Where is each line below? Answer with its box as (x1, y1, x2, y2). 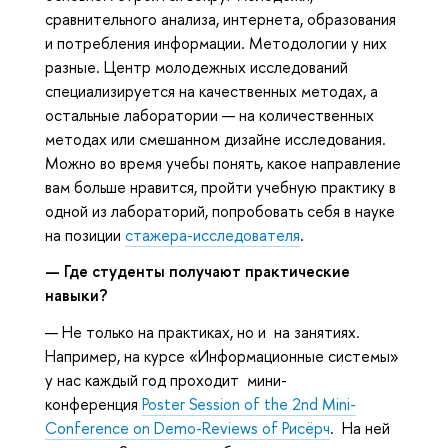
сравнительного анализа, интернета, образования (45, 7, 396, 30)
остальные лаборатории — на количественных (45, 103, 374, 126)
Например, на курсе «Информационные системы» (45, 345, 399, 368)
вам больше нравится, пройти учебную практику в (45, 175, 396, 198)
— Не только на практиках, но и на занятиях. (45, 321, 360, 344)
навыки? (45, 284, 108, 307)
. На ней (330, 417, 390, 440)
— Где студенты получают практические (45, 260, 350, 283)
